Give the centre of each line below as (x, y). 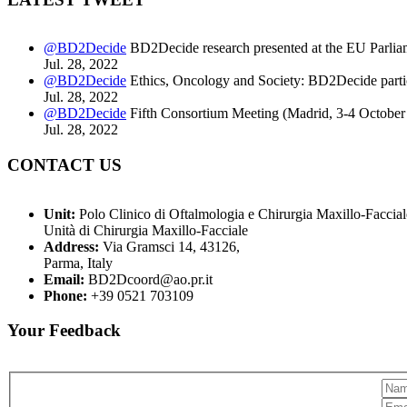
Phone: (65, 295)
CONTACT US (65, 165)
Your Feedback (64, 331)
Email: (64, 279)
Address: (71, 246)
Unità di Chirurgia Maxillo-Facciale (146, 230)
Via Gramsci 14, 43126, (169, 246)
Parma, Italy (78, 263)
